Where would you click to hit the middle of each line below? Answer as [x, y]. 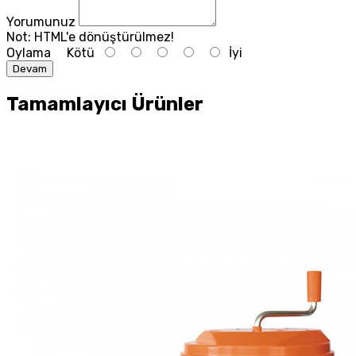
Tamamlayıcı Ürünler [105, 104]
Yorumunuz [41, 22]
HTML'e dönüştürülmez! [103, 37]
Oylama [29, 53]
